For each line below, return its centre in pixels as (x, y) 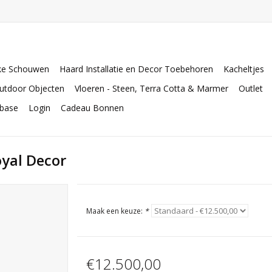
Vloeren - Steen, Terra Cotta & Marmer (151, 88)
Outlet (251, 88)
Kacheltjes (244, 69)
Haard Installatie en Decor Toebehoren (136, 69)
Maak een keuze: (115, 211)
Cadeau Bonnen (92, 108)
